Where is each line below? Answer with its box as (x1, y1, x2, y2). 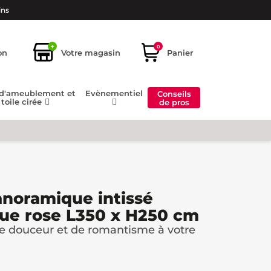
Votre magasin (61, 47, 120, 57)
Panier (167, 47, 193, 57)
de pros (158, 97, 189, 107)
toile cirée (1, 97, 44, 107)
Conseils (157, 88, 191, 99)
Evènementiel (85, 88, 143, 99)
